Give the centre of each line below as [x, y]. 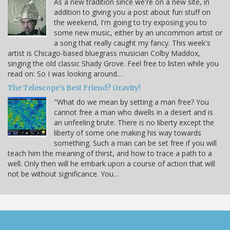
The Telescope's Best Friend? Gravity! [74, 88]
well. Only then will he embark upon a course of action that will [111, 163]
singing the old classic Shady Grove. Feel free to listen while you [113, 63]
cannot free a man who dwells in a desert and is [133, 112]
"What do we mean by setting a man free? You [131, 102]
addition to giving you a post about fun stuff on [132, 12]
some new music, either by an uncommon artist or [138, 32]
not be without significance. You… [63, 174]
